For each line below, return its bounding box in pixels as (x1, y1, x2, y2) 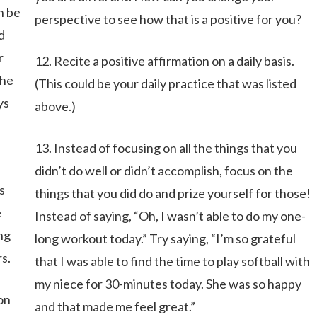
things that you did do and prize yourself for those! (34, 185, 311, 201)
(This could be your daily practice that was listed (34, 76, 296, 91)
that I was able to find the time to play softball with (34, 253, 310, 269)
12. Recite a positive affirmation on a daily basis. (34, 53, 294, 69)
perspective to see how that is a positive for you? (34, 11, 301, 27)
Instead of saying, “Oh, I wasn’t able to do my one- (34, 208, 306, 224)
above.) (34, 98, 76, 114)
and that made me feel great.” (34, 299, 195, 314)
